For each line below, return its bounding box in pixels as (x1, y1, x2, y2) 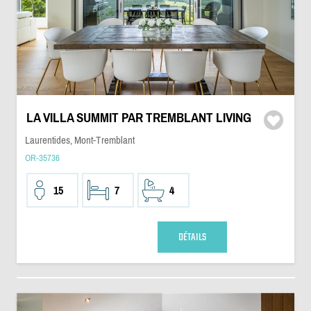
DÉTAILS (178, 228, 206, 246)
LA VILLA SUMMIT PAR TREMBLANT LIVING (26, 110, 251, 125)
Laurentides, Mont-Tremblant (24, 134, 135, 146)
